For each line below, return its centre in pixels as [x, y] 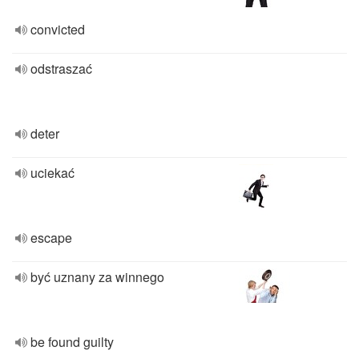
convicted [58, 29]
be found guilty [72, 342]
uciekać [52, 173]
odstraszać [61, 69]
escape [51, 238]
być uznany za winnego [97, 277]
